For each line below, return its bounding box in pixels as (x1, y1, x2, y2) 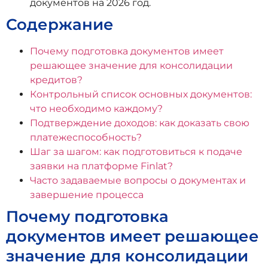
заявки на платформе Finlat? (30, 160, 173, 172)
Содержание (6, 14, 114, 34)
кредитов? (30, 74, 83, 86)
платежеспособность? (30, 131, 142, 143)
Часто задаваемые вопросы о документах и (30, 174, 246, 186)
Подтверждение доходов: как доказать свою (30, 117, 249, 129)
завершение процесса (30, 188, 144, 200)
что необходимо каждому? (30, 102, 163, 114)
